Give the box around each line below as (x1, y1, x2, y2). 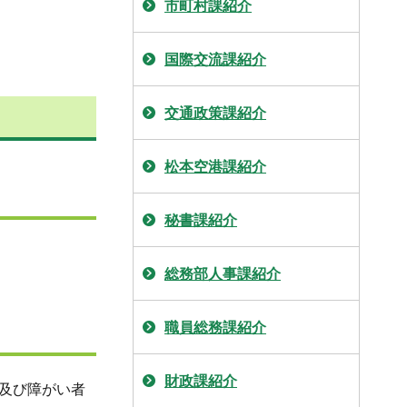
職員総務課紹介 (164, 320, 266, 335)
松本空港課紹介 (164, 159, 266, 174)
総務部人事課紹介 (164, 266, 281, 282)
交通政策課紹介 (164, 105, 266, 121)
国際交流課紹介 (164, 52, 266, 67)
